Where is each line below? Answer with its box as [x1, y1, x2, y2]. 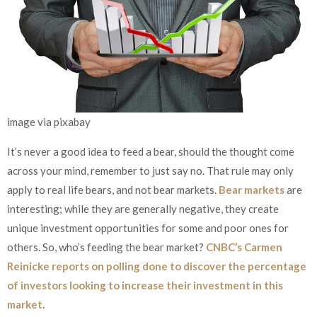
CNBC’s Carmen [206, 240, 282, 253]
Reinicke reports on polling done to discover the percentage [7, 259, 306, 272]
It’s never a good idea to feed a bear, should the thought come [7, 144, 294, 158]
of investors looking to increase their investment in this [7, 278, 283, 292]
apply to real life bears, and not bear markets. [7, 183, 219, 196]
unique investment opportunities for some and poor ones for [7, 221, 289, 234]
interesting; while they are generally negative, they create [7, 202, 279, 215]
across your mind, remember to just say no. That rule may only [7, 163, 294, 177]
